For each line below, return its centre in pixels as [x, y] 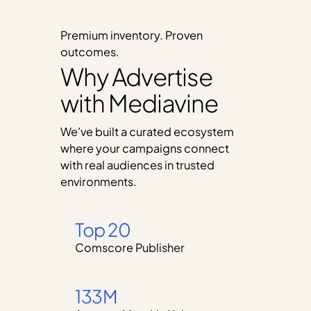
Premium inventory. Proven [131, 35]
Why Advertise [136, 77]
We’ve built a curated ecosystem [147, 131]
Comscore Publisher [130, 248]
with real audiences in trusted [137, 165]
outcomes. [91, 51]
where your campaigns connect [144, 148]
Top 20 [103, 230]
